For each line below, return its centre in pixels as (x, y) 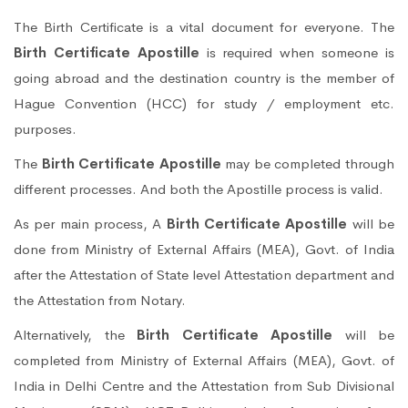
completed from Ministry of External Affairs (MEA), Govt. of (204, 360)
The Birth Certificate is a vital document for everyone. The (204, 26)
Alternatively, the (75, 334)
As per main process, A (90, 223)
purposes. (45, 128)
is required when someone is (297, 52)
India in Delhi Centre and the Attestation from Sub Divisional (204, 385)
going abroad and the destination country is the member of (204, 77)
